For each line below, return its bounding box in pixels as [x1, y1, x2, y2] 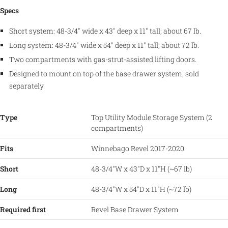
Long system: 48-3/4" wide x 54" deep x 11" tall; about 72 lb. [9, 40, 199, 50]
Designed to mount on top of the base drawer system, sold [9, 68, 199, 78]
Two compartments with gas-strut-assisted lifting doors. [9, 54, 196, 64]
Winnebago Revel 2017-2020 [91, 143, 184, 153]
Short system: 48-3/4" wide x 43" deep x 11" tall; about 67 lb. [9, 25, 201, 36]
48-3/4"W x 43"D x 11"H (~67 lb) [91, 163, 192, 174]
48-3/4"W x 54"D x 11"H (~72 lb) [91, 184, 191, 194]
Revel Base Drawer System [91, 204, 179, 214]
